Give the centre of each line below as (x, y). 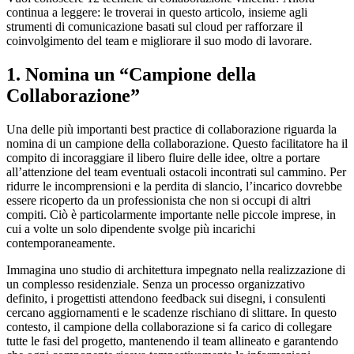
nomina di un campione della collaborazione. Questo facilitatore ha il (177, 144)
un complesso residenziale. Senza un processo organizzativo (156, 284)
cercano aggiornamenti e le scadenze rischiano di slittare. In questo (171, 313)
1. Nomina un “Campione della (131, 75)
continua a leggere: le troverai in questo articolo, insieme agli (157, 13)
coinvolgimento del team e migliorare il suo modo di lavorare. (159, 41)
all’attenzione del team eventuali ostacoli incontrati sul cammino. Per (176, 172)
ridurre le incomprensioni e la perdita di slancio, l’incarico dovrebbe (174, 186)
